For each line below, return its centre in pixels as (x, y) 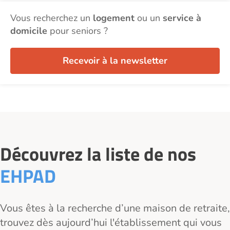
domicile (29, 31)
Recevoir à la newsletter (115, 60)
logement (114, 18)
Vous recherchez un (52, 18)
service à (182, 18)
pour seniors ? (78, 31)
